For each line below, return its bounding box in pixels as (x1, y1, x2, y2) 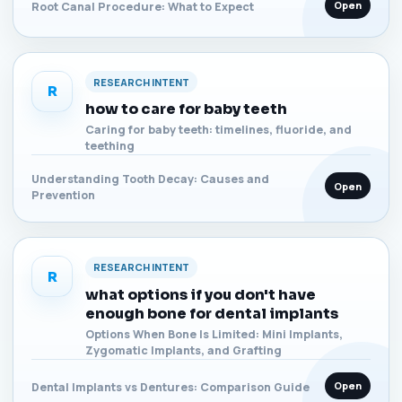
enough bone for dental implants (85, 303, 338, 323)
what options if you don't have (85, 284, 316, 304)
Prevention (31, 188, 95, 203)
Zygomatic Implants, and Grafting (85, 342, 282, 358)
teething (85, 138, 135, 153)
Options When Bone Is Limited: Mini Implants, (85, 326, 343, 342)
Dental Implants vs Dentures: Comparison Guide (31, 379, 310, 395)
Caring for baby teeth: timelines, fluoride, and (85, 122, 352, 137)
